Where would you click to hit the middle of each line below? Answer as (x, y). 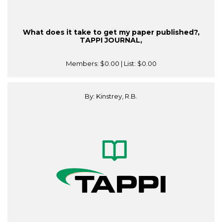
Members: (83, 64)
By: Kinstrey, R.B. (111, 96)
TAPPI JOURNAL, (111, 40)
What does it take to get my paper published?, (111, 32)
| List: (128, 64)
